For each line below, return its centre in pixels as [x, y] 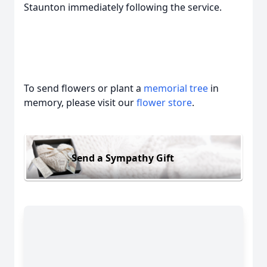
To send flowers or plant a [84, 88]
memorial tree [176, 88]
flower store [164, 103]
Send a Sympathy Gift [123, 158]
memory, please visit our [80, 103]
